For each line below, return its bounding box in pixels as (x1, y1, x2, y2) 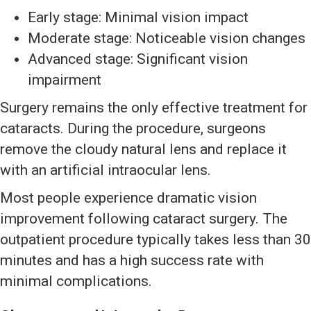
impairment (28, 72, 101, 89)
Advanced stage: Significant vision (28, 51, 248, 68)
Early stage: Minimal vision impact (28, 9, 249, 26)
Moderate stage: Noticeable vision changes (28, 30, 305, 47)
